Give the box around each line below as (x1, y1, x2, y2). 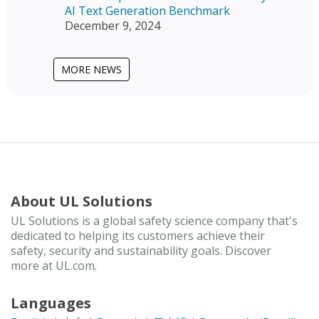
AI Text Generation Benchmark (65, 3, 230, 19)
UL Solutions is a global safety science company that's (11, 213, 298, 229)
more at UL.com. (11, 258, 97, 274)
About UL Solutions (11, 192, 152, 211)
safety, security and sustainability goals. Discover (11, 243, 271, 259)
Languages (11, 293, 91, 313)
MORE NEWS (61, 63, 122, 77)
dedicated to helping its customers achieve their (11, 228, 265, 244)
